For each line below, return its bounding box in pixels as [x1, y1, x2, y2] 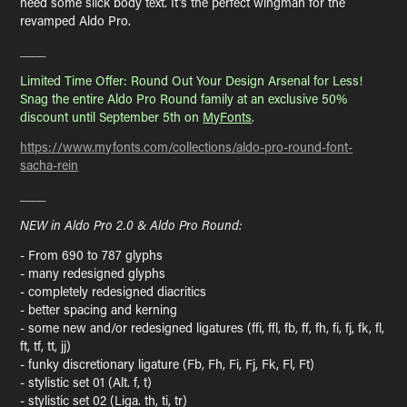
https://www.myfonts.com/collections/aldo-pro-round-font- [20, 138, 353, 155]
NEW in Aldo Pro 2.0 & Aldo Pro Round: [20, 216, 243, 233]
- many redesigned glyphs [20, 264, 166, 282]
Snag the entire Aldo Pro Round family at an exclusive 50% [20, 90, 348, 107]
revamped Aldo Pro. [20, 12, 132, 29]
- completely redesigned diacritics [20, 283, 207, 300]
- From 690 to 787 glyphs [20, 246, 164, 263]
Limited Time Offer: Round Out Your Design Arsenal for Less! [20, 72, 363, 89]
